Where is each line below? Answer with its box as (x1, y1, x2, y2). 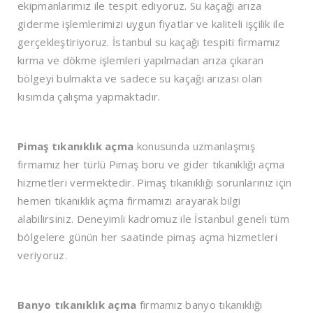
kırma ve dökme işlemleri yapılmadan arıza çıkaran (17, 53, 264, 68)
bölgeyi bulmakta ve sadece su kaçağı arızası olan (17, 71, 263, 86)
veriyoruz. (17, 248, 67, 263)
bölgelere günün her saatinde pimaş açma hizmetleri (17, 230, 278, 245)
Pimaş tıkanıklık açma (17, 139, 134, 154)
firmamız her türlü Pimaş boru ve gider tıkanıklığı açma (17, 157, 285, 172)
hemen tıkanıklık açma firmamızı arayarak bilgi (17, 194, 241, 208)
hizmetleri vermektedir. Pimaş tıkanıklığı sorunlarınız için (17, 175, 292, 190)
